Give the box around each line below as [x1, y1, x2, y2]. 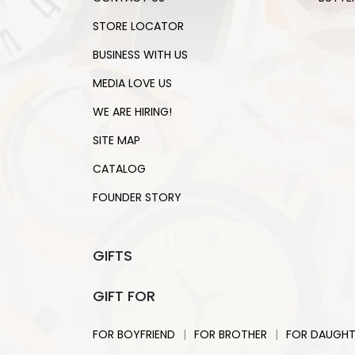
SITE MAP [93, 132, 140, 148]
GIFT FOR [93, 286, 155, 306]
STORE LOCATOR [93, 18, 184, 34]
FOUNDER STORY [93, 189, 181, 205]
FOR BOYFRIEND [93, 326, 175, 342]
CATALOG [93, 161, 146, 177]
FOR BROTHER [194, 326, 267, 342]
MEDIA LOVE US [93, 75, 172, 91]
